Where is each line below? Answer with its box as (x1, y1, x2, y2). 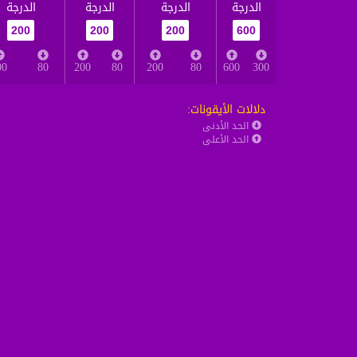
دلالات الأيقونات (190, 99, 265, 120)
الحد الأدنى (202, 117, 252, 135)
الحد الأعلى (202, 131, 252, 148)
